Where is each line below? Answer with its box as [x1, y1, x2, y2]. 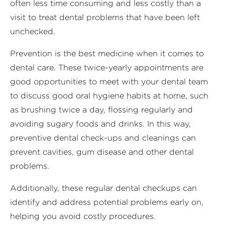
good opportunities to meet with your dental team [10, 76, 208, 86]
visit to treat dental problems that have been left [10, 12, 200, 22]
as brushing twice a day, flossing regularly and [10, 104, 193, 115]
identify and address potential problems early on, [10, 197, 203, 207]
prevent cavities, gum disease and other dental [10, 147, 194, 157]
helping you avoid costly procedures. [10, 211, 156, 221]
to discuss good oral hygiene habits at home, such [10, 90, 208, 100]
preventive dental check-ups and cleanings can [10, 133, 196, 143]
